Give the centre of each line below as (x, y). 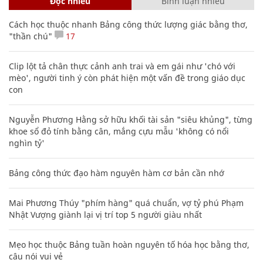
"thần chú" (31, 36)
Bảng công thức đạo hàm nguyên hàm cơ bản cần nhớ (117, 173)
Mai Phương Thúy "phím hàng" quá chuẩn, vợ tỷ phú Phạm (126, 203)
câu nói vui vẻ (36, 256)
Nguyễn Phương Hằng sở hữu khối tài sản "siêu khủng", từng (131, 119)
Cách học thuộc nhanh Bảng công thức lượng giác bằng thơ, (128, 24)
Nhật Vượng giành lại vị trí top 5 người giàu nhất (105, 214)
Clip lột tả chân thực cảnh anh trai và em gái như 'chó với (122, 66)
